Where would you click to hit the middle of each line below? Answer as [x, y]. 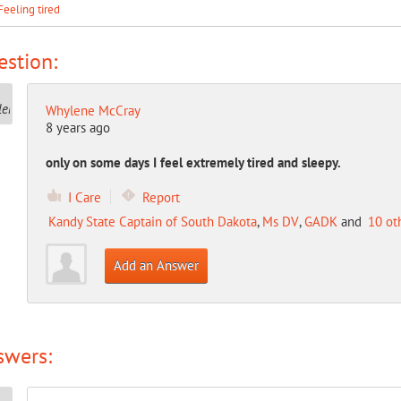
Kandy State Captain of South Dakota [152, 222]
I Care [84, 197]
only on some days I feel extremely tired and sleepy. [193, 162]
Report [161, 197]
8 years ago [77, 128]
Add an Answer [156, 265]
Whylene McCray [93, 111]
